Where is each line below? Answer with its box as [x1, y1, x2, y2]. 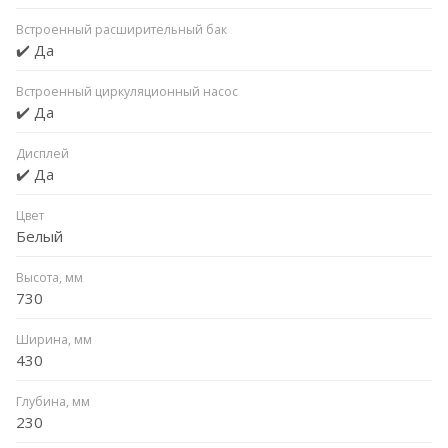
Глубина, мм [16, 392, 90, 410]
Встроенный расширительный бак [16, 20, 227, 38]
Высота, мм [16, 268, 83, 286]
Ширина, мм [16, 330, 92, 348]
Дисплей [16, 144, 69, 162]
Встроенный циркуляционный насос [16, 82, 238, 100]
